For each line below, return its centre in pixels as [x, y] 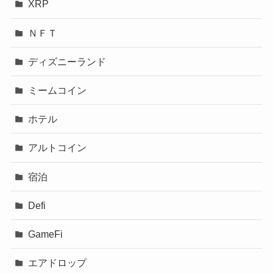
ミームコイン [58, 90]
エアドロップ [58, 263]
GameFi [46, 234]
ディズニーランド [67, 61]
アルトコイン [58, 148]
